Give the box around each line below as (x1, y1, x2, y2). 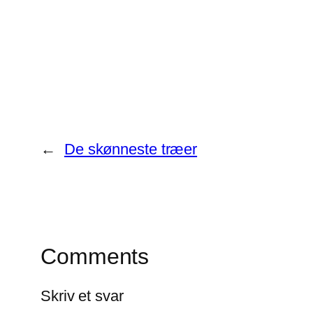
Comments (41, 244, 150, 270)
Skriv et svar (41, 286, 124, 305)
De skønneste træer (64, 140, 198, 159)
